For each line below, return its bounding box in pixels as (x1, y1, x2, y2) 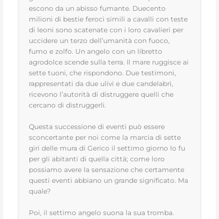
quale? (29, 187, 51, 195)
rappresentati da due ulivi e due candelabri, (29, 79, 174, 88)
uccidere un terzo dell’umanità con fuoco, (29, 36, 170, 44)
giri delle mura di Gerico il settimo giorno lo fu (29, 144, 186, 152)
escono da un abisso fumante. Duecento (29, 4, 166, 12)
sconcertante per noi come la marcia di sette (29, 133, 181, 141)
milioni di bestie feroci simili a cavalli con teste (29, 15, 188, 23)
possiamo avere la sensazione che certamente (29, 165, 185, 174)
